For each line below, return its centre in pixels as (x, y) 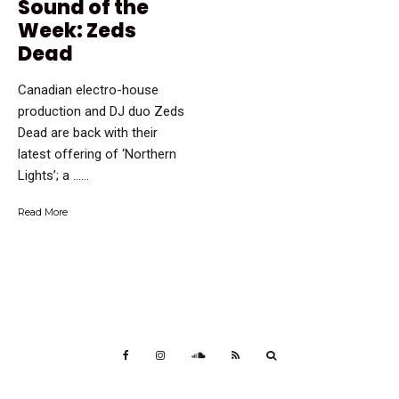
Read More (43, 212)
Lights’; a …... (53, 176)
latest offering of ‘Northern (97, 155)
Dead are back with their (88, 133)
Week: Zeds (77, 31)
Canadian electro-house (88, 90)
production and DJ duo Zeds (101, 112)
